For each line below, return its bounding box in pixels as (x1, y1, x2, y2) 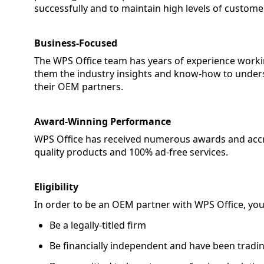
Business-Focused (34, 37, 118, 49)
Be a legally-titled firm (49, 219, 147, 232)
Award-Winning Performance (34, 115, 171, 128)
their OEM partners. (34, 80, 124, 93)
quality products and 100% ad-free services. (34, 146, 229, 159)
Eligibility (34, 180, 79, 193)
